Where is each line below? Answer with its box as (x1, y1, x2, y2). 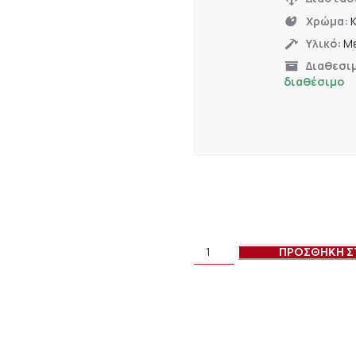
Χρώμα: (305, 13, 350, 29)
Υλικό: (305, 35, 343, 51)
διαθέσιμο (283, 74, 344, 90)
